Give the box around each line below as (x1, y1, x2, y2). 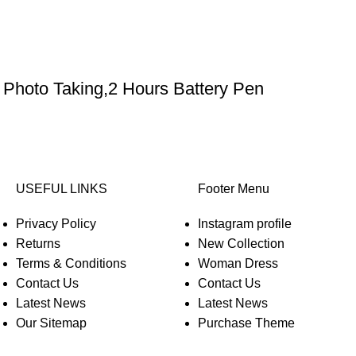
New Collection (198, 237, 284, 250)
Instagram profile (198, 217, 292, 230)
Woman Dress (198, 257, 278, 270)
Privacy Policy (16, 217, 96, 230)
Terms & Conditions (16, 257, 126, 270)
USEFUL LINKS (16, 182, 107, 195)
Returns (16, 237, 60, 250)
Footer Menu (198, 182, 269, 195)
